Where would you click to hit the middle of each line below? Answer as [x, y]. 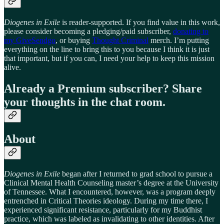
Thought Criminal [120, 40]
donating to [191, 31]
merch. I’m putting [179, 40]
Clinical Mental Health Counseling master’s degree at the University [111, 182]
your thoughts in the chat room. [85, 102]
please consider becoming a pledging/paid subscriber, [88, 31]
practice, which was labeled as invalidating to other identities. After [109, 218]
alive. [12, 67]
